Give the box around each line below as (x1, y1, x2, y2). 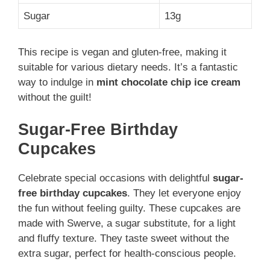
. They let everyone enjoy (127, 187, 241, 199)
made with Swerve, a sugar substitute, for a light (18, 218, 236, 230)
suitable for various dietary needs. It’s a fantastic (18, 61, 238, 73)
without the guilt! (18, 91, 92, 103)
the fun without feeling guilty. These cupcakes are (18, 202, 240, 215)
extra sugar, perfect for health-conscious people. (18, 248, 236, 260)
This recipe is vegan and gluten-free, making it (18, 46, 227, 58)
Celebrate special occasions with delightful (18, 172, 213, 184)
